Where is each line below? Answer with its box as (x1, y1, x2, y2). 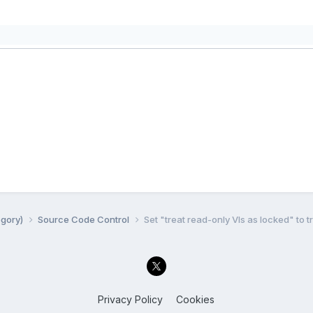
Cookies (176, 293, 215, 306)
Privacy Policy (98, 293, 163, 306)
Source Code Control (37, 213, 131, 225)
